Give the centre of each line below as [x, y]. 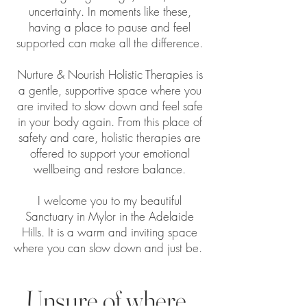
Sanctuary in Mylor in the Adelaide [110, 216]
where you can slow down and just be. [108, 247]
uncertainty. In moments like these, [110, 11]
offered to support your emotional [110, 153]
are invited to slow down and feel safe [110, 106]
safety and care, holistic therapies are [110, 137]
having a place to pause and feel [110, 27]
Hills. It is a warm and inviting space [110, 232]
